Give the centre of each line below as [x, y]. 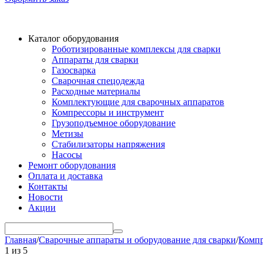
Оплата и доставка [65, 176]
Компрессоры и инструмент [108, 112]
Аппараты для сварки [95, 60]
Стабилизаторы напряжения [108, 144]
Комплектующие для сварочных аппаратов [138, 102]
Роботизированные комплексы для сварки [136, 49]
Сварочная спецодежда [98, 81]
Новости [45, 197]
